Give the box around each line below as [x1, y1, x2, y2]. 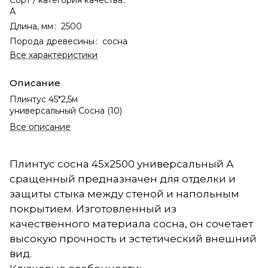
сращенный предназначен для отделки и [10, 172, 236, 185]
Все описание [10, 121, 71, 132]
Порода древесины [10, 35, 95, 47]
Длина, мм [10, 20, 53, 32]
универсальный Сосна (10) [10, 105, 122, 116]
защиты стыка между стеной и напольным [10, 187, 239, 200]
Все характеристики [10, 49, 98, 60]
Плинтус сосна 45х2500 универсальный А [10, 157, 234, 170]
